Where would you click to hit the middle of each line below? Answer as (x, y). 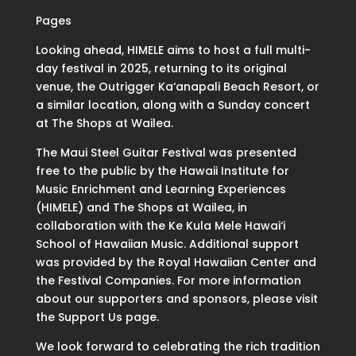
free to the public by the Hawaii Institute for (162, 171)
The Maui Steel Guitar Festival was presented (166, 153)
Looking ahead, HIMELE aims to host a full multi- (173, 50)
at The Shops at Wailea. (104, 124)
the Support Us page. (97, 317)
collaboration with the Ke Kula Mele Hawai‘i (160, 226)
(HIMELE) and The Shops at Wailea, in (141, 208)
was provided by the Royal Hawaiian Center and (176, 263)
